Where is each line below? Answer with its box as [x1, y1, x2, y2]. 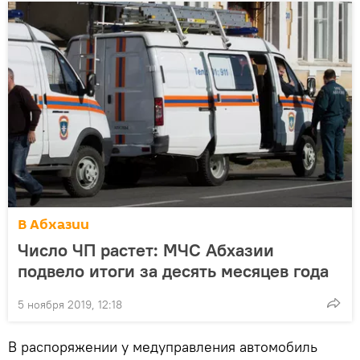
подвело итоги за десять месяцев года [18, 259, 329, 282]
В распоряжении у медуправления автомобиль [8, 337, 317, 356]
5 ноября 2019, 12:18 [18, 297, 122, 312]
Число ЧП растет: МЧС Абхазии [18, 238, 274, 261]
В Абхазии [18, 214, 89, 235]
